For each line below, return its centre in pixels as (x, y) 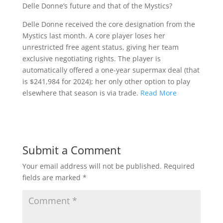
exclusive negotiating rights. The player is (91, 58)
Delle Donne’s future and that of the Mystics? (97, 6)
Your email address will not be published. (92, 166)
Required (179, 166)
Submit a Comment (71, 150)
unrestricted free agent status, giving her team (100, 47)
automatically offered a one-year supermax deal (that (111, 70)
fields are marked (52, 177)
